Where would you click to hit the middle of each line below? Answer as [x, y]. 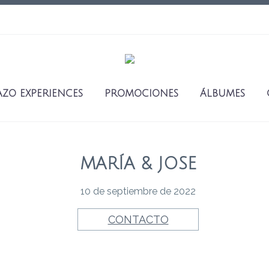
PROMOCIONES [142, 94]
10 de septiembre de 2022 [138, 192]
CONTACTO [138, 220]
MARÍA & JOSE [138, 164]
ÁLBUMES [223, 94]
